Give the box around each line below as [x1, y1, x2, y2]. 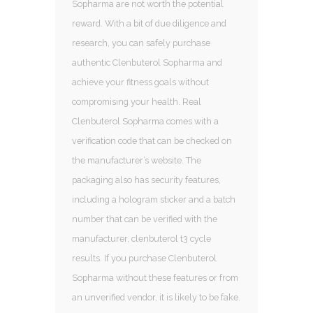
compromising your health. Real [72, 96, 201, 107]
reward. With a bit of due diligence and [72, 17, 226, 29]
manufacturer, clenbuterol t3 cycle [72, 233, 211, 244]
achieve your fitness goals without [72, 76, 209, 87]
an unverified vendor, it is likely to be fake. [72, 291, 240, 303]
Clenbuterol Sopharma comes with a [72, 115, 219, 126]
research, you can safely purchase [72, 37, 210, 48]
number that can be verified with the [72, 213, 217, 224]
